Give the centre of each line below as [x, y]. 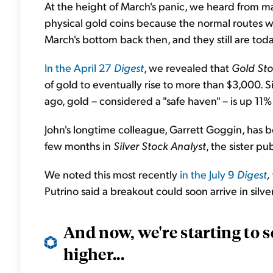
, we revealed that [188, 67]
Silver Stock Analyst [160, 145]
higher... [94, 253]
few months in [79, 145]
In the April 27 [79, 67]
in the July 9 [208, 174]
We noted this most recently [112, 174]
